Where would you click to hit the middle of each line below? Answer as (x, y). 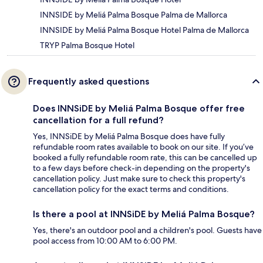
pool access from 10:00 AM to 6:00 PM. (105, 240)
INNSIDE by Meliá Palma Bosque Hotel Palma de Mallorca (144, 30)
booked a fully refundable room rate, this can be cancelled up (145, 157)
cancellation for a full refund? (98, 120)
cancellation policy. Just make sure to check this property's (139, 178)
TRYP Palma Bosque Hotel (87, 45)
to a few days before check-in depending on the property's (141, 168)
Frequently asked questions (89, 81)
